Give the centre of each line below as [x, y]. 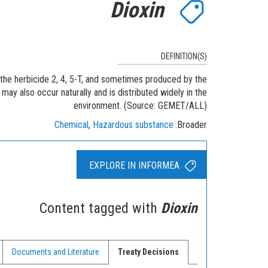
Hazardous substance [133, 124]
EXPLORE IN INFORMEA [134, 165]
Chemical [71, 124]
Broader [192, 124]
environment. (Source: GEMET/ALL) [140, 105]
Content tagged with [100, 208]
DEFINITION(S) [184, 56]
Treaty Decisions [148, 252]
